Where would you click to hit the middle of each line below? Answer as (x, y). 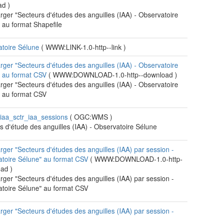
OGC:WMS (92, 117)
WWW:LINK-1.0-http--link (85, 47)
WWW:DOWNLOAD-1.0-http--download (114, 75)
